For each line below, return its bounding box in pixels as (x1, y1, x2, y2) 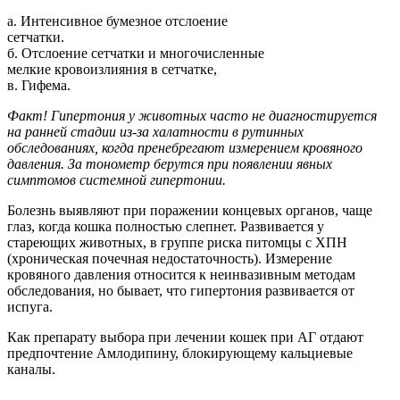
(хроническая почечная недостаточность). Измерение (7, 250, 332, 266)
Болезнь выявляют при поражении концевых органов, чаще (7, 202, 372, 218)
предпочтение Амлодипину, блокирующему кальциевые (7, 345, 353, 361)
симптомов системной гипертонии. (7, 171, 226, 187)
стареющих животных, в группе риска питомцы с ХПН (7, 234, 347, 250)
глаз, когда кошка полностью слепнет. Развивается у (7, 218, 324, 234)
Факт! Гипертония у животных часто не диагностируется (7, 107, 377, 123)
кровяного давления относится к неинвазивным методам (7, 266, 355, 282)
